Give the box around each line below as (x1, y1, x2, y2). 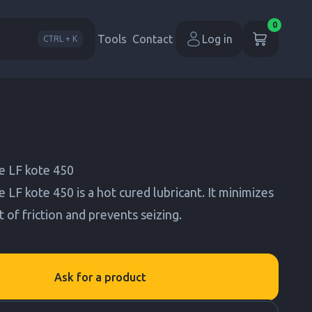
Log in (202, 33, 233, 45)
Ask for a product (54, 271, 146, 283)
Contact (132, 33, 173, 45)
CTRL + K (43, 34, 77, 43)
